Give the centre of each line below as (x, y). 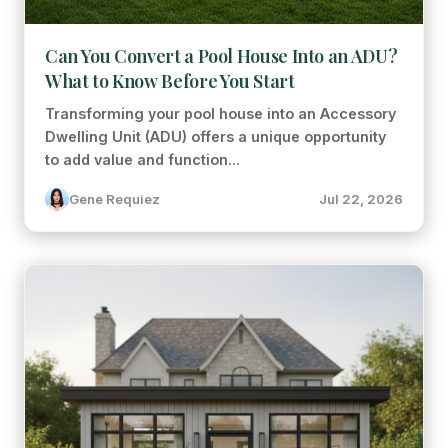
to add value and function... (142, 159)
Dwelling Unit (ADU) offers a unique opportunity (215, 136)
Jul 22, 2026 (361, 199)
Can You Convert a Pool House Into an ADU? (221, 56)
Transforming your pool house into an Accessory (220, 113)
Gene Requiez (114, 199)
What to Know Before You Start (170, 81)
